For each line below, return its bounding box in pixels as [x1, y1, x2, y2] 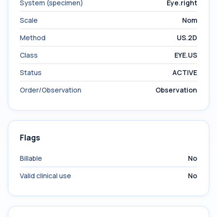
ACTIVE [172, 68, 197, 77]
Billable [20, 154, 42, 163]
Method [20, 33, 46, 42]
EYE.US [174, 50, 197, 60]
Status [20, 68, 42, 77]
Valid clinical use [20, 171, 71, 180]
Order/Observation [20, 85, 81, 94]
